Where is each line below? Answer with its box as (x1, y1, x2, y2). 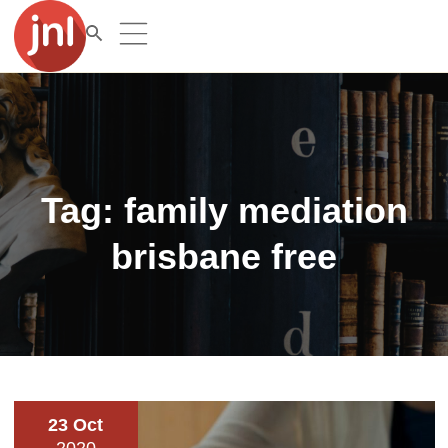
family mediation (123, 190, 408, 231)
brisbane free (111, 236, 337, 277)
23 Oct (48, 415, 104, 435)
